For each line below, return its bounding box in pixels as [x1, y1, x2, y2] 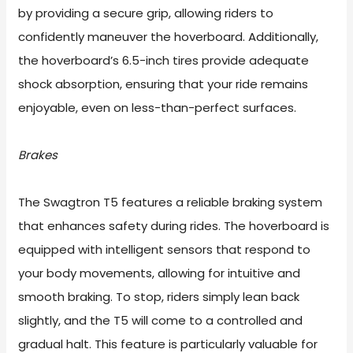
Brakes [18, 147, 58, 164]
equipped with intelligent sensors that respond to [18, 241, 311, 258]
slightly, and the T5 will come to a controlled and [18, 312, 303, 329]
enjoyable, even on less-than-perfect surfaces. [18, 99, 297, 117]
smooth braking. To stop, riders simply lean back [18, 288, 300, 306]
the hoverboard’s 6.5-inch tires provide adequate [18, 52, 310, 69]
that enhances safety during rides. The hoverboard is [18, 217, 330, 235]
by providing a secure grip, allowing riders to [18, 5, 274, 22]
